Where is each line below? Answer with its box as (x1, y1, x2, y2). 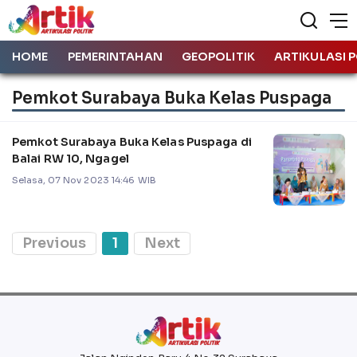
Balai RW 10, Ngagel (12, 151, 129, 166)
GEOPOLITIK (181, 49, 255, 64)
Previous (22, 233, 86, 252)
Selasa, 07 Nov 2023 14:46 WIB (12, 174, 156, 186)
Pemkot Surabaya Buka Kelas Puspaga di (12, 134, 252, 149)
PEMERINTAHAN (67, 49, 163, 64)
